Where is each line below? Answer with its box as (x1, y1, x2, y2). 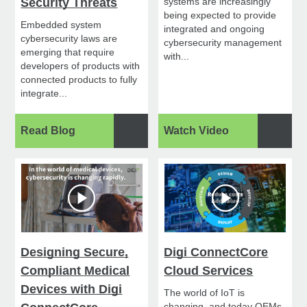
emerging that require (21, 47, 115, 58)
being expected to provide (164, 10, 277, 21)
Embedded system (21, 19, 102, 31)
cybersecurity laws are (21, 33, 118, 45)
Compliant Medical (21, 264, 130, 278)
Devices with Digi (21, 282, 123, 297)
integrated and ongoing (164, 23, 265, 35)
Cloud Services (164, 264, 254, 278)
